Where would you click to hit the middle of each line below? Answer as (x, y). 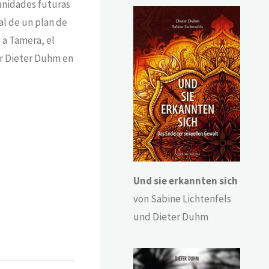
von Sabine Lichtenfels (183, 198)
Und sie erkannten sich (186, 180)
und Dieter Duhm (171, 216)
